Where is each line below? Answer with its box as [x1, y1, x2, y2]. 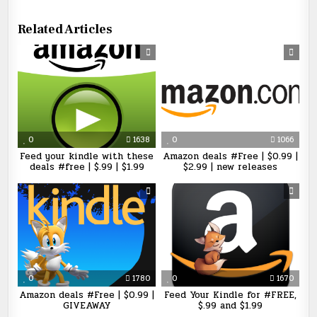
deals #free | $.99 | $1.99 [29, 160, 144, 175]
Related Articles [18, 21, 113, 38]
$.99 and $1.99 [197, 299, 263, 313]
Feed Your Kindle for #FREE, [163, 288, 296, 303]
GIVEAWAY [63, 299, 111, 313]
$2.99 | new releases [183, 160, 277, 175]
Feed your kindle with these [20, 149, 154, 164]
